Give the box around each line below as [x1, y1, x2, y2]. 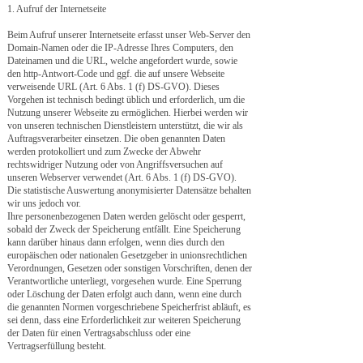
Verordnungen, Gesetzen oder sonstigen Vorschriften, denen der [7, 263, 252, 274]
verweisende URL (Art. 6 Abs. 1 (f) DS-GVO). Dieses [7, 81, 220, 92]
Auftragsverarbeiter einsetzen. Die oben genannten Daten [7, 133, 225, 144]
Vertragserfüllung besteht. [7, 340, 106, 352]
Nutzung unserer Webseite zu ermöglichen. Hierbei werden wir [7, 107, 248, 118]
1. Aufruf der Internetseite [7, 3, 106, 15]
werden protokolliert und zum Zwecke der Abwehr [7, 146, 201, 157]
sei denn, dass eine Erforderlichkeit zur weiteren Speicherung [7, 314, 241, 326]
